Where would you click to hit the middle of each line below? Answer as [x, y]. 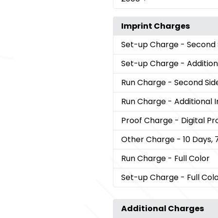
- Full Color [189, 159]
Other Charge [149, 140]
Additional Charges [162, 209]
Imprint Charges [155, 26]
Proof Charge [148, 121]
